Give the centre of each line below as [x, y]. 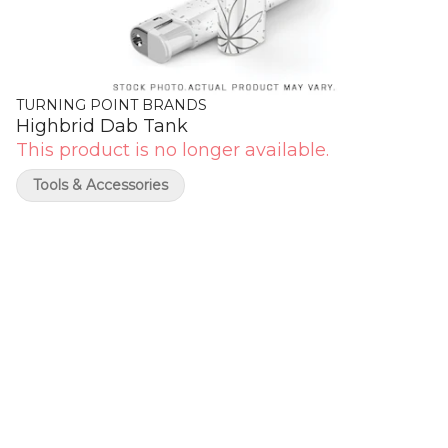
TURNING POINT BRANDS [111, 105]
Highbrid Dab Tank [102, 126]
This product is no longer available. [172, 150]
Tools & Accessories [100, 185]
